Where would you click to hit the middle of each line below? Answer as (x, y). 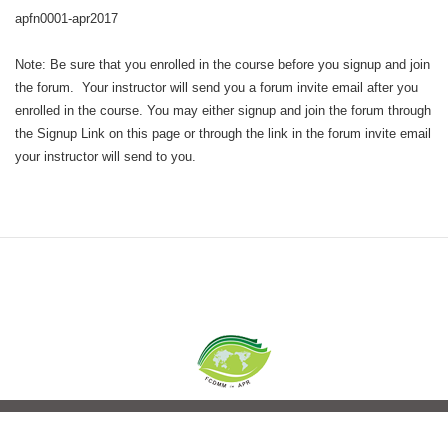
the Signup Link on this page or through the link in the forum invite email (223, 134)
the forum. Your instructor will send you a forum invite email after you (216, 88)
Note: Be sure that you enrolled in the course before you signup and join (222, 65)
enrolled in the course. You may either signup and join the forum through (223, 111)
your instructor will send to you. (105, 157)
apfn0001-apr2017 (66, 19)
